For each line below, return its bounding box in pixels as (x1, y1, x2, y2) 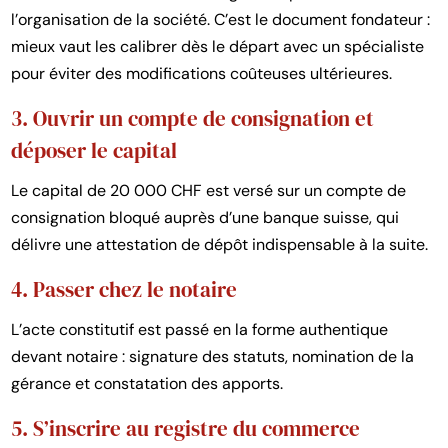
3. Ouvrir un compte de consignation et (11, 103, 375, 133)
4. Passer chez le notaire (11, 274, 238, 304)
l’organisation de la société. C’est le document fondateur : (11, 8, 431, 30)
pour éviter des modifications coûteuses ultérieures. (11, 62, 393, 84)
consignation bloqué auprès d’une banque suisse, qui (11, 206, 400, 228)
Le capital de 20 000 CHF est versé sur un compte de (11, 179, 407, 201)
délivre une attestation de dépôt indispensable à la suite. (11, 233, 429, 255)
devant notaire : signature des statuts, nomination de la (11, 345, 415, 367)
